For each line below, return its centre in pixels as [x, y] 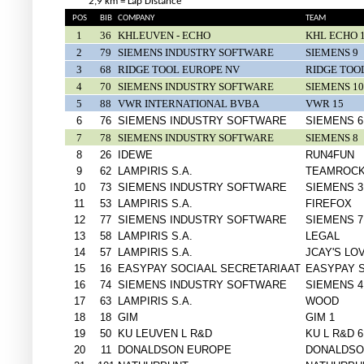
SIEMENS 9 [332, 53]
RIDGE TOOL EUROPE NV [179, 70]
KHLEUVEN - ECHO [164, 36]
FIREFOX [329, 204]
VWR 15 [325, 104]
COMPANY [136, 19]
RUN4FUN [330, 155]
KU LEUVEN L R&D [165, 334]
